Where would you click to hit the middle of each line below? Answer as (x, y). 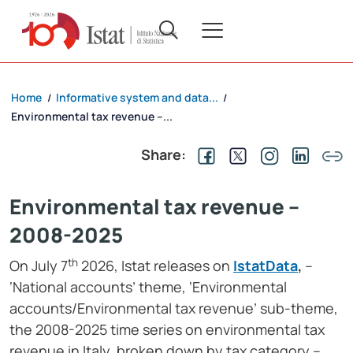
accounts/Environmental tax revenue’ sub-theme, (174, 308)
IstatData (266, 266)
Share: (163, 155)
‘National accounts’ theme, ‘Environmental (148, 287)
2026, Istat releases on (156, 266)
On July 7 (39, 266)
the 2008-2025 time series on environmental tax (167, 330)
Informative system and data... (137, 98)
